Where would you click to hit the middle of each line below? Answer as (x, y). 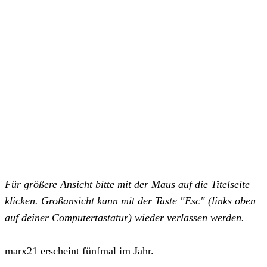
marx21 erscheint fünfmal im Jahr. (79, 251)
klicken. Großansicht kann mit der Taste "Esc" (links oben (130, 201)
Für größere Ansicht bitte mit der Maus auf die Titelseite (127, 184)
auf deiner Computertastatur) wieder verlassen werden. (125, 218)
